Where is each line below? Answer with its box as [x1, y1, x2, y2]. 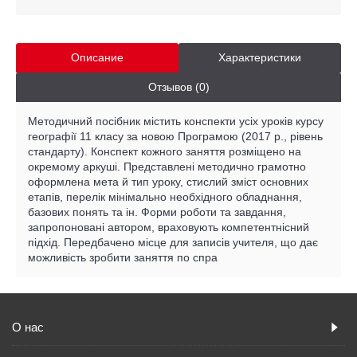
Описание [71, 50, 124, 64]
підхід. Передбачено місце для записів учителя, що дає [28, 235, 318, 249]
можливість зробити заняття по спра [28, 250, 218, 264]
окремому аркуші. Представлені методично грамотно [28, 159, 306, 173]
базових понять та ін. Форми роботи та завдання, [28, 205, 286, 218]
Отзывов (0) [147, 80, 210, 93]
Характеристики [218, 50, 301, 64]
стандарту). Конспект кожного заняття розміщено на [28, 144, 301, 158]
